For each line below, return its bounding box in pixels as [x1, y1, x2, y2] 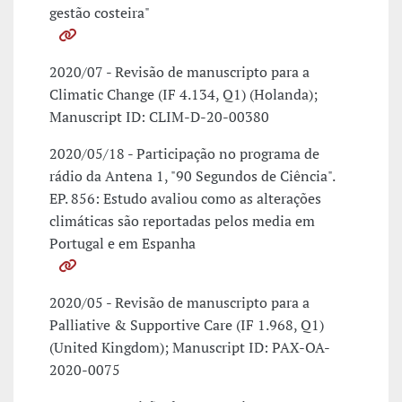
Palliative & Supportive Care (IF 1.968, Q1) [49, 315, 324, 336]
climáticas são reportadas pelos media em [49, 211, 315, 232]
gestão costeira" [49, 3, 150, 23]
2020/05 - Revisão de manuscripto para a [49, 293, 310, 313]
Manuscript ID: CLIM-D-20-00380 [49, 107, 269, 127]
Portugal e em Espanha [49, 233, 196, 254]
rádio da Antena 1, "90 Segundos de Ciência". [49, 166, 335, 187]
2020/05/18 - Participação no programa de [49, 144, 319, 164]
